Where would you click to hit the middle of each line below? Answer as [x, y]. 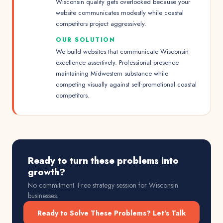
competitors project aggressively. [101, 24]
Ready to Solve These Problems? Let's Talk [111, 213]
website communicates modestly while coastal [120, 13]
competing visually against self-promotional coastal [126, 84]
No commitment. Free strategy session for [88, 185]
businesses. [43, 196]
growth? [47, 172]
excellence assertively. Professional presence [117, 62]
